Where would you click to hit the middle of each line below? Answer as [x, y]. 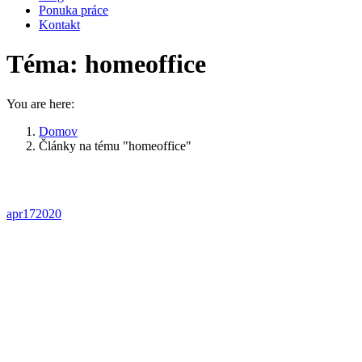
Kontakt [59, 25]
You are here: [40, 103]
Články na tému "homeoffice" [115, 145]
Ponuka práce [74, 10]
